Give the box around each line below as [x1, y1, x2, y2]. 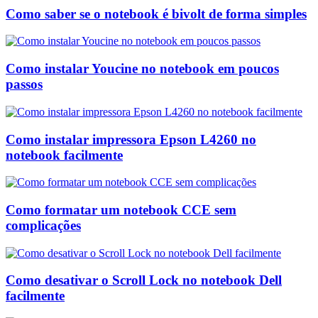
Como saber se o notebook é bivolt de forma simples [6, 6, 307, 21]
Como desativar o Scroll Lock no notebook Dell [6, 273, 282, 288]
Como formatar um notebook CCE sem [6, 202, 236, 217]
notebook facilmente [6, 147, 123, 163]
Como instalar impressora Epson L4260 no [6, 131, 256, 147]
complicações [6, 217, 81, 233]
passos [6, 77, 43, 92]
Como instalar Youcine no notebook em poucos [6, 61, 279, 77]
